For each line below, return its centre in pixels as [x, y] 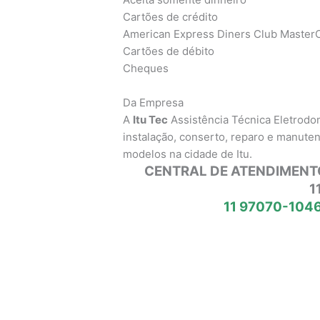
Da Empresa [154, 102]
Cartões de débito [169, 51]
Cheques [146, 68]
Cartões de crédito [171, 16]
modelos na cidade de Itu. [188, 154]
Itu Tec [151, 119]
